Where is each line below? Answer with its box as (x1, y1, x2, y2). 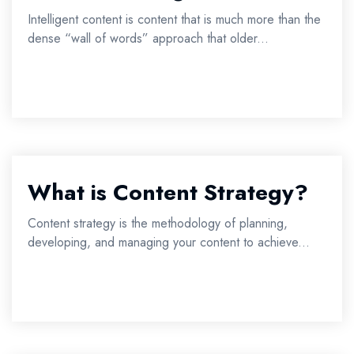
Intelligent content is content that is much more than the (28, 10, 321, 28)
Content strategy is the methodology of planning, (28, 214, 288, 232)
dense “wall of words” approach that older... (28, 29, 269, 47)
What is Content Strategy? (28, 176, 308, 209)
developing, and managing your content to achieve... (28, 233, 310, 251)
